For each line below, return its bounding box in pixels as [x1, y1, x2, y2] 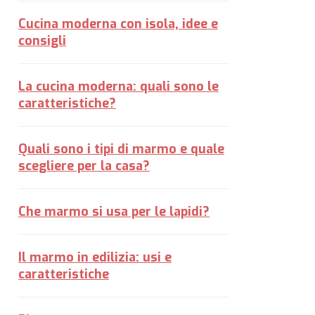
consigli [18, 32, 66, 49]
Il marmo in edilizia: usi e [18, 249, 172, 266]
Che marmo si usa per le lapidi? [18, 203, 210, 220]
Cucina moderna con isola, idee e [18, 15, 218, 32]
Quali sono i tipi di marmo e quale [18, 141, 224, 157]
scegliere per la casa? [18, 157, 150, 174]
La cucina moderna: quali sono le [18, 78, 219, 95]
